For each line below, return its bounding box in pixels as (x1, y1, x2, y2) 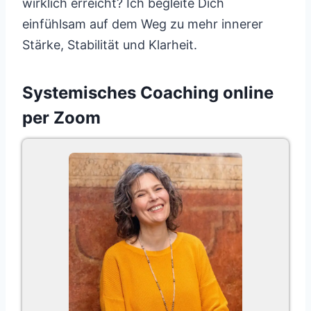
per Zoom (22, 108, 101, 128)
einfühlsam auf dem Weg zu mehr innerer (22, 17, 263, 31)
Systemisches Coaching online (22, 83, 274, 103)
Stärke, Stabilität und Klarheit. (22, 37, 197, 52)
